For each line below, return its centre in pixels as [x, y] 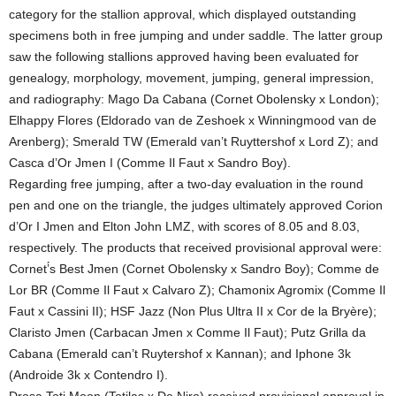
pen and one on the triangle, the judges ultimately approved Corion [196, 206]
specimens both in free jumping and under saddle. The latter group [196, 36]
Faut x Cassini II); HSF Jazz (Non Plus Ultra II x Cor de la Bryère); [193, 312]
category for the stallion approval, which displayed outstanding [183, 15]
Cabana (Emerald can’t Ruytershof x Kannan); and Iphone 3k [180, 354]
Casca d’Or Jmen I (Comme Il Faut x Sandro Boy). [150, 163]
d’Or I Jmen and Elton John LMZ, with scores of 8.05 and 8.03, [184, 227]
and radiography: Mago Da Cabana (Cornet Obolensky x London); [194, 99]
